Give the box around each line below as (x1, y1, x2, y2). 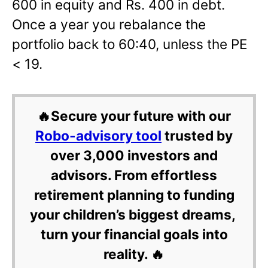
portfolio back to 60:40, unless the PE (12, 36, 248, 53)
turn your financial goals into (40, 226, 228, 243)
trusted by (162, 127, 233, 144)
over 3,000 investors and (50, 147, 218, 164)
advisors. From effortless (51, 167, 217, 184)
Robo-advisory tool (35, 127, 162, 144)
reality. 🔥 (103, 246, 165, 263)
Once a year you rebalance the (12, 16, 206, 33)
